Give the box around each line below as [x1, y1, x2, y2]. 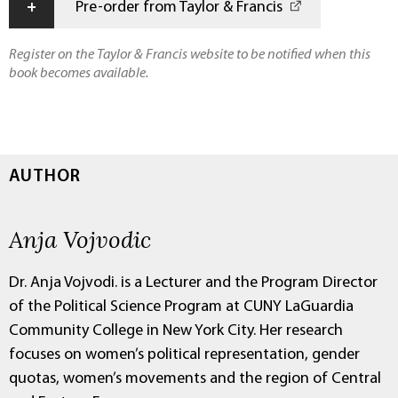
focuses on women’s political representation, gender [9, 346, 360, 364]
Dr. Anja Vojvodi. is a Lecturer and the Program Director [9, 275, 378, 292]
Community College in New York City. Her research [9, 322, 343, 340]
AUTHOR [9, 168, 81, 187]
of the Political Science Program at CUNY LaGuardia [9, 298, 354, 316]
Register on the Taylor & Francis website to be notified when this [9, 48, 370, 63]
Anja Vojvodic [9, 224, 151, 255]
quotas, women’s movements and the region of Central [9, 370, 381, 388]
